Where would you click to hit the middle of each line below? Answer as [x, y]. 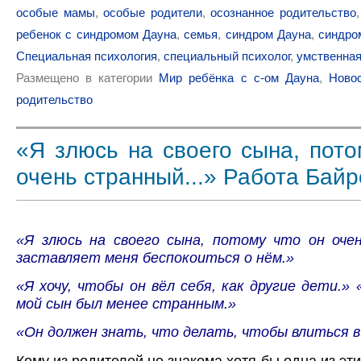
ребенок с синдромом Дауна [96, 34]
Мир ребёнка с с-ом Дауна [239, 77]
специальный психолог [227, 56]
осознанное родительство [283, 12]
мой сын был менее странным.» [126, 304]
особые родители [153, 12]
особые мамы [56, 12]
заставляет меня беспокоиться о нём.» [155, 258]
